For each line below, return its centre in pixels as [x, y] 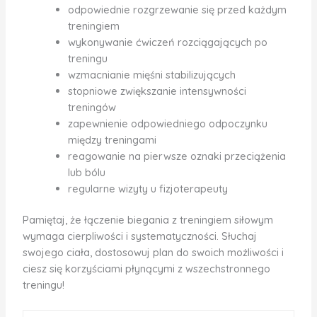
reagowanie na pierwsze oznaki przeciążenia [177, 156]
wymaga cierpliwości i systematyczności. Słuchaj [139, 236]
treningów [92, 107]
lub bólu [86, 172]
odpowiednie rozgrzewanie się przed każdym [177, 9]
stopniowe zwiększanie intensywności [157, 91]
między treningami [112, 139]
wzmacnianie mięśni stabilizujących [151, 74]
